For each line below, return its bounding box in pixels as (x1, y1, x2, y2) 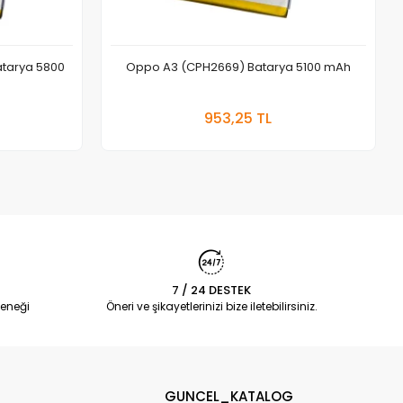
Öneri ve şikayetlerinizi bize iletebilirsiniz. (105, 298, 318, 314)
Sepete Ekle (257, 99, 322, 115)
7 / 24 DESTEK (172, 281, 252, 299)
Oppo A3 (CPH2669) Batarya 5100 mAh (125, 58, 351, 76)
